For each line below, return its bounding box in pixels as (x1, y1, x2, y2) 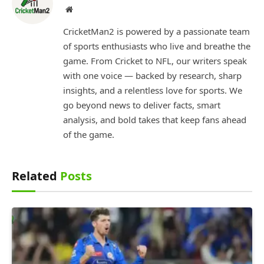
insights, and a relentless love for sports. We (63, 84, 242, 96)
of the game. (63, 128, 114, 140)
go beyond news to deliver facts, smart (63, 98, 220, 111)
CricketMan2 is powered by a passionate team (63, 25, 250, 37)
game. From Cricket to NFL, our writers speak (63, 54, 247, 67)
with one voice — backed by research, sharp (63, 69, 242, 81)
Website (72, 4, 98, 13)
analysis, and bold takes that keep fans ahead (63, 113, 246, 126)
